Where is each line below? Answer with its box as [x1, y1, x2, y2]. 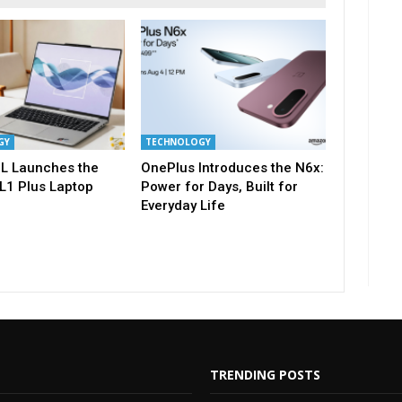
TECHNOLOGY [144, 135, 211, 148]
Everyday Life [140, 197, 225, 214]
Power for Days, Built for [140, 178, 298, 195]
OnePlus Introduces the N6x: [140, 159, 324, 176]
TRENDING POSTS [210, 365, 320, 383]
